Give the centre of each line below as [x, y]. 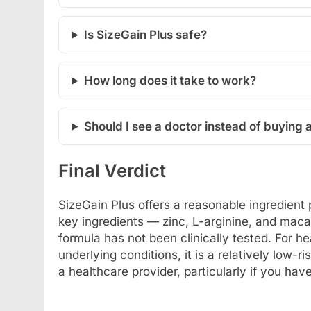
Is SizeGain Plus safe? [146, 35]
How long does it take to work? [170, 81]
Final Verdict [112, 171]
